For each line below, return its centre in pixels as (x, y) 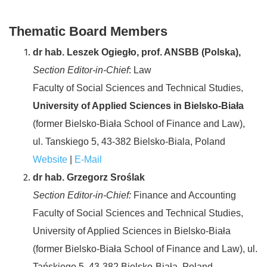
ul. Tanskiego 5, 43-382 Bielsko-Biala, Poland (129, 141)
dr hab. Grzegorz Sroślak (89, 177)
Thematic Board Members (88, 31)
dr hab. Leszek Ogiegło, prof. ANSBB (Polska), (137, 52)
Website (50, 159)
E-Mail (88, 159)
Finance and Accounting (184, 195)
